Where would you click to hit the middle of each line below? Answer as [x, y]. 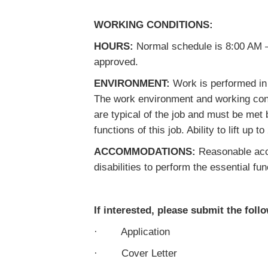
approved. [116, 62]
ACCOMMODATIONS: [145, 152]
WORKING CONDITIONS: [153, 25]
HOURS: [114, 46]
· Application [132, 232]
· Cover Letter [135, 253]
